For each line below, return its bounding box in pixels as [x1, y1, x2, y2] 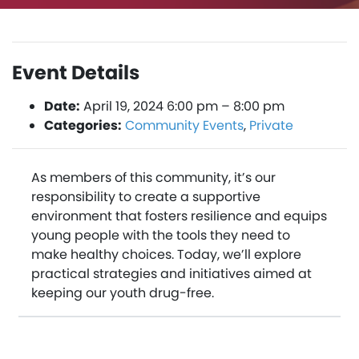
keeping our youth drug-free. [31, 284, 214, 303]
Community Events [125, 116, 244, 135]
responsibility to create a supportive [31, 188, 260, 207]
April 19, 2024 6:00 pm [83, 97, 218, 116]
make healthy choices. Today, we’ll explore [31, 245, 301, 264]
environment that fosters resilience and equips [31, 207, 327, 226]
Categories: [44, 116, 122, 135]
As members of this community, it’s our [31, 168, 276, 188]
